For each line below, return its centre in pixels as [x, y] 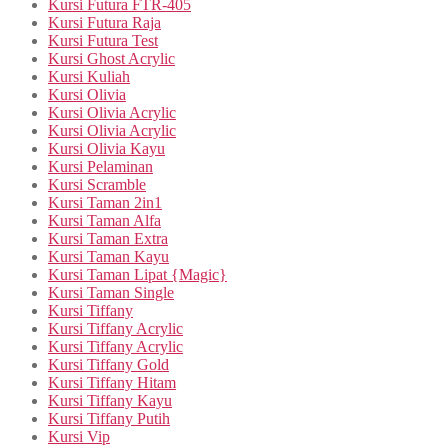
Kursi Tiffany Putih [109, 418]
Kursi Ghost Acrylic [111, 58]
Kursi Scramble [97, 184]
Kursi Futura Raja [104, 22]
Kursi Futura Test [103, 40]
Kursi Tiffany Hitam [112, 382]
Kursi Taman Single [111, 292]
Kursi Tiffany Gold [108, 364]
